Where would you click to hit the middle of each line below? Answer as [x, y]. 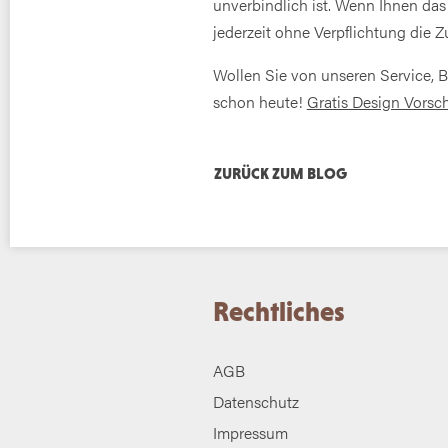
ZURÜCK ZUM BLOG [280, 173]
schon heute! [259, 101]
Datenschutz [255, 402]
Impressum [250, 432]
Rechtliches [278, 312]
